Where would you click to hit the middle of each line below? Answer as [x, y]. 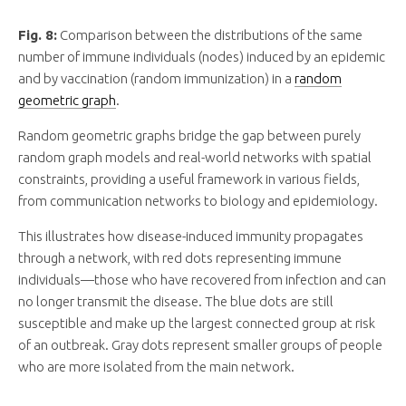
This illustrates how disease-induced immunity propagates [191, 237]
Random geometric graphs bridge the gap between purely [189, 136]
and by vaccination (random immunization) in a [156, 79]
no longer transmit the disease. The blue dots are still [176, 302]
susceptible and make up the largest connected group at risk [197, 324]
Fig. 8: [38, 35]
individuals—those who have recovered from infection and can [202, 280]
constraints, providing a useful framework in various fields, [189, 179]
